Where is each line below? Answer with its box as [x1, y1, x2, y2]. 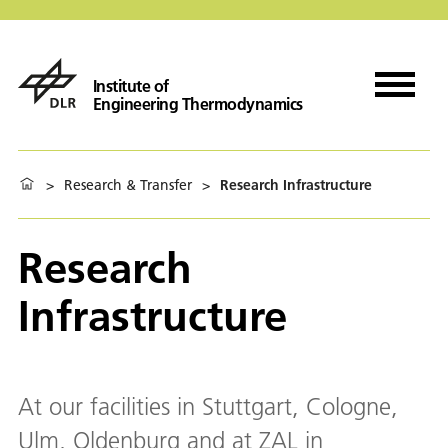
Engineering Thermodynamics [92, 93, 303, 114]
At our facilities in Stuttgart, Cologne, [18, 392, 398, 421]
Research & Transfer [64, 175, 192, 194]
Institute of [92, 75, 169, 96]
